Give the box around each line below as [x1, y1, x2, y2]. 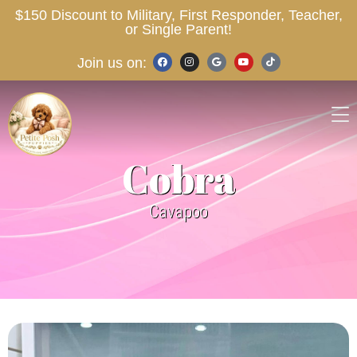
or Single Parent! [125, 22, 232, 37]
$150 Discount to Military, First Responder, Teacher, [14, 7, 343, 23]
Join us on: [76, 54, 147, 71]
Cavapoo [149, 201, 208, 222]
